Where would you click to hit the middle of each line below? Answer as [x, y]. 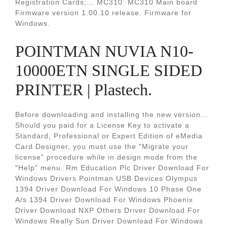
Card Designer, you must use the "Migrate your [102, 146]
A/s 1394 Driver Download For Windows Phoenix [104, 200]
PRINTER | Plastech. [84, 90]
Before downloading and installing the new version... [112, 115]
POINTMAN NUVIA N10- [104, 51]
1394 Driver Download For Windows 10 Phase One [108, 189]
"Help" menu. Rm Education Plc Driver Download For [112, 168]
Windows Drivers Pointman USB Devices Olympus [106, 178]
